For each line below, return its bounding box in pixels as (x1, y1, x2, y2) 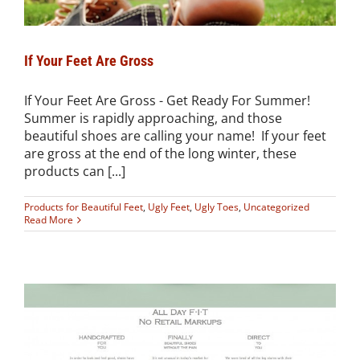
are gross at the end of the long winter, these (24, 144, 297, 162)
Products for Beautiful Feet (24, 199, 143, 214)
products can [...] (24, 162, 125, 180)
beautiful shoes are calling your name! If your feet (24, 126, 326, 145)
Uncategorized (243, 199, 309, 214)
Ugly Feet (148, 199, 190, 214)
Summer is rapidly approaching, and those (24, 108, 282, 127)
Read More (24, 212, 73, 227)
